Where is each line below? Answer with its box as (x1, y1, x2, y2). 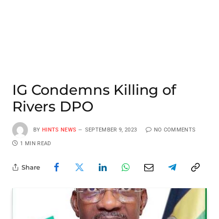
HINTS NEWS (42, 126, 77, 133)
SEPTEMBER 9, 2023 (85, 126, 137, 133)
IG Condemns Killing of (12, 81, 176, 98)
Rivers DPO (12, 98, 93, 115)
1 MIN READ (20, 140, 51, 147)
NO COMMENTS (153, 126, 196, 133)
